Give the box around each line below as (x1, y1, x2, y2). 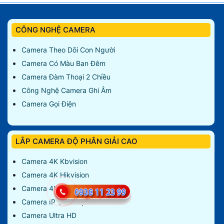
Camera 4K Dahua (21, 184, 81, 193)
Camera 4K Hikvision (21, 170, 89, 179)
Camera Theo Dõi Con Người (21, 45, 115, 54)
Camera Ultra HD (21, 211, 76, 220)
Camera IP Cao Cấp (21, 197, 86, 206)
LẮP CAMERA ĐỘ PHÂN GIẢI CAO (15, 136, 137, 146)
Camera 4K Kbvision (21, 157, 87, 166)
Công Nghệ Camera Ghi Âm (21, 86, 111, 95)
